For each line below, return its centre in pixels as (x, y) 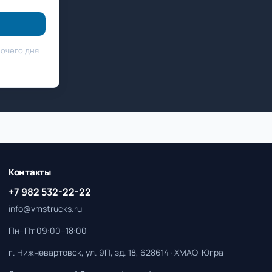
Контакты (30, 172)
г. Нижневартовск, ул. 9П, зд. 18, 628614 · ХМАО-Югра (116, 252)
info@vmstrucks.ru (45, 209)
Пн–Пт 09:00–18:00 (48, 230)
